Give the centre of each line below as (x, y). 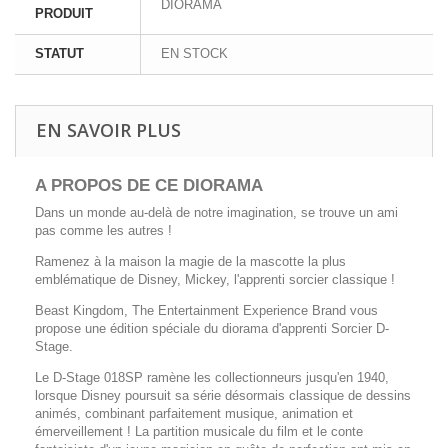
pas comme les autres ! (103, 230)
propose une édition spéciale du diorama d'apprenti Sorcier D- (212, 328)
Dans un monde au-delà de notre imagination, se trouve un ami (216, 212)
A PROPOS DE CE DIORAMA (149, 185)
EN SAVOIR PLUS (108, 129)
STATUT (59, 53)
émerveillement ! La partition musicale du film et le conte (199, 431)
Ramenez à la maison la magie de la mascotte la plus (190, 261)
